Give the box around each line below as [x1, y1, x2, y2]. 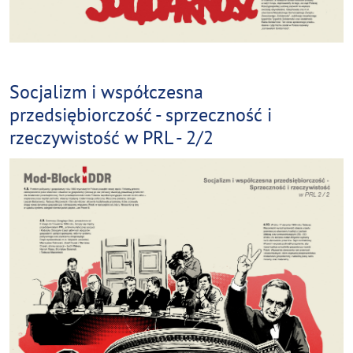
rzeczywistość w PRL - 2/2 [9, 124, 214, 150]
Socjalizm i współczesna [9, 78, 203, 104]
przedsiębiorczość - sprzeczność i [9, 101, 272, 127]
